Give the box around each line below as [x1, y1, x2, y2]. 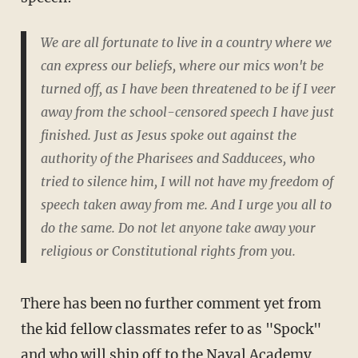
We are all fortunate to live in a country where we [40, 34, 332, 50]
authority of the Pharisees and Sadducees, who [40, 149, 315, 166]
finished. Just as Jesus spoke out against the [40, 126, 296, 143]
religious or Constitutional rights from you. [40, 242, 296, 259]
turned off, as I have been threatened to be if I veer [40, 80, 336, 97]
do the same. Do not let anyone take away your [40, 219, 316, 236]
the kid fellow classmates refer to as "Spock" [20, 320, 321, 339]
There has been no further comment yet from [20, 295, 321, 313]
